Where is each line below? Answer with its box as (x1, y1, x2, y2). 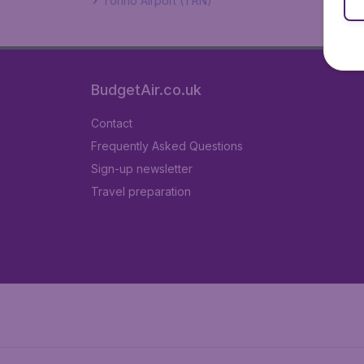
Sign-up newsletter (91, 162, 193, 175)
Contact (91, 116, 132, 130)
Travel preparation (91, 184, 191, 198)
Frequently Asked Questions (91, 139, 243, 153)
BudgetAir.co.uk (91, 81, 201, 98)
